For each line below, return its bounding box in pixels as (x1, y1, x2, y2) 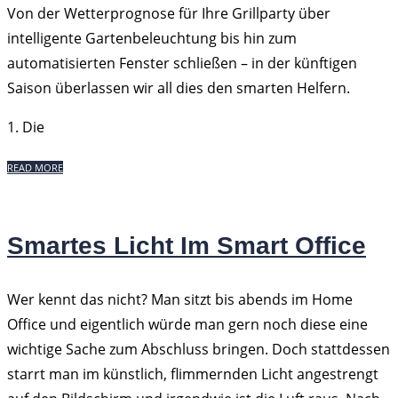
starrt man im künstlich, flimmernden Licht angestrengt (7, 364, 378, 384)
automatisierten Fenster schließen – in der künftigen (7, 53, 357, 73)
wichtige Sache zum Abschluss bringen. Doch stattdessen (7, 339, 390, 359)
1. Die (7, 117, 44, 137)
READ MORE (7, 161, 63, 174)
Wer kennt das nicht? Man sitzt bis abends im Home (7, 290, 353, 309)
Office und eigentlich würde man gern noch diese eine (7, 314, 368, 334)
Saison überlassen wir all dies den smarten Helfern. (7, 78, 350, 98)
